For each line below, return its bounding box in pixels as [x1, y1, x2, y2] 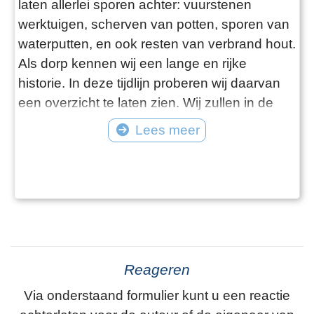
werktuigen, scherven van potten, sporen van [18, 16, 289, 32]
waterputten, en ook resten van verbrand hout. [18, 36, 296, 51]
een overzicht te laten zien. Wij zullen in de [18, 95, 273, 110]
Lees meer [135, 122, 200, 137]
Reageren [124, 261, 190, 278]
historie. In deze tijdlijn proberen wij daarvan [18, 75, 280, 90]
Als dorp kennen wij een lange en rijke [18, 55, 247, 71]
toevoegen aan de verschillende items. [18, 134, 251, 149]
